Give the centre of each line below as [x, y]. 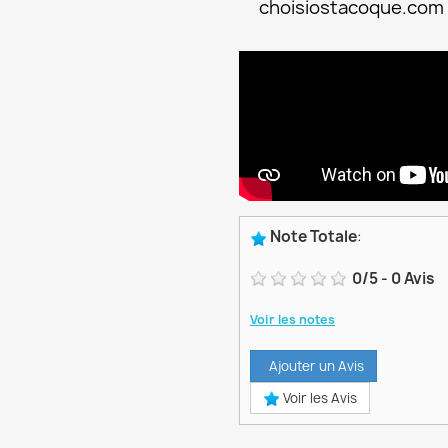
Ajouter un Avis [313, 366]
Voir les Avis [318, 398]
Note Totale [312, 237]
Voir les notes [292, 320]
